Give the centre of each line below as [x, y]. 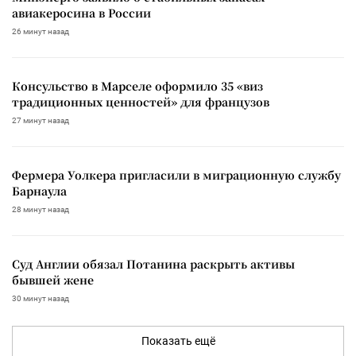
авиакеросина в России [81, 12]
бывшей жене [53, 279]
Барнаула [39, 190]
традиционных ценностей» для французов [141, 101]
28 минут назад [41, 209]
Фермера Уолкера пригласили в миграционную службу [176, 174]
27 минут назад [41, 120]
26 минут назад [41, 31]
